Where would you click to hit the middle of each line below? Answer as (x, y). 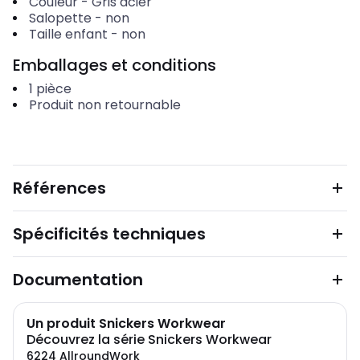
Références (59, 188)
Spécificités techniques (109, 234)
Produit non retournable (104, 105)
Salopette (60, 18)
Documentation (78, 280)
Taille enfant (68, 34)
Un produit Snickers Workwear (126, 323)
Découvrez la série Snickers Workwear (149, 340)
